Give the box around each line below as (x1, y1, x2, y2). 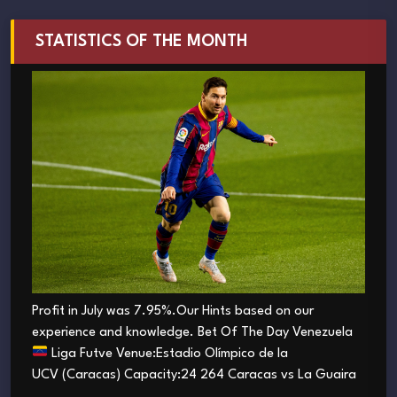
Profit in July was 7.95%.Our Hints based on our (32, 304, 314, 318)
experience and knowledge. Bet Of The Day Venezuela (32, 325, 353, 339)
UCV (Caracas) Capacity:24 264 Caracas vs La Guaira (32, 368, 356, 382)
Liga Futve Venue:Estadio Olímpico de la (48, 346, 289, 361)
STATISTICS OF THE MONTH (35, 34, 247, 50)
